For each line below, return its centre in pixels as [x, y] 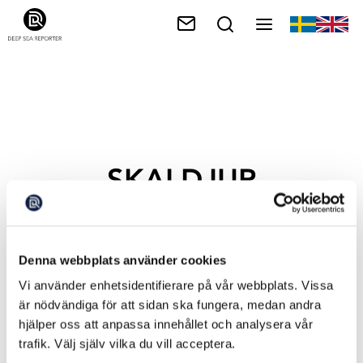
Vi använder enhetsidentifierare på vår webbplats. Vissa [176, 285]
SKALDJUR [181, 180]
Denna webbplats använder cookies [122, 260]
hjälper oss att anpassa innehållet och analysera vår [166, 324]
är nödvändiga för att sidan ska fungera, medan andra [170, 305]
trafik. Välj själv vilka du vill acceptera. [127, 344]
